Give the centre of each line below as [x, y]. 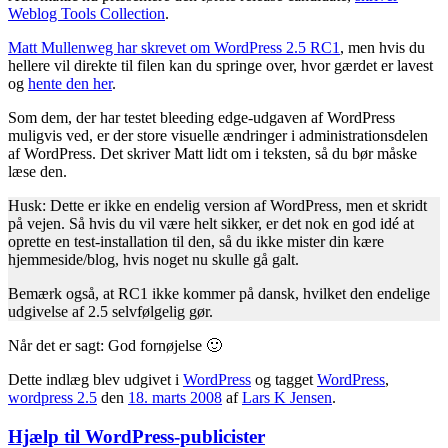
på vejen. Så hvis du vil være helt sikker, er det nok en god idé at [211, 224]
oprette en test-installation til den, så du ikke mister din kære [196, 242]
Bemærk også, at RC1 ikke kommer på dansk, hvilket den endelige [219, 294]
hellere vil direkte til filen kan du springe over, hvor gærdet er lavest [220, 66]
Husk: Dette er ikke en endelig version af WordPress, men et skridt [217, 206]
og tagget [284, 380]
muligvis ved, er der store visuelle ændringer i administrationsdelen [218, 136]
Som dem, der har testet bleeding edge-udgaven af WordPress [201, 118]
